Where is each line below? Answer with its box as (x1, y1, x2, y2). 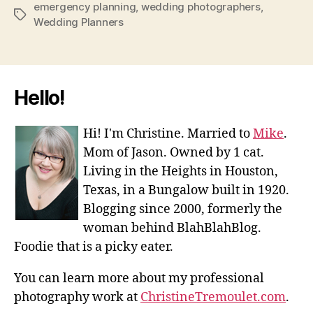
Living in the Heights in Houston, (83, 163, 278, 180)
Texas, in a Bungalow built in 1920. (83, 182, 289, 198)
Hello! (14, 85, 65, 110)
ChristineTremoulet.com (140, 289, 286, 305)
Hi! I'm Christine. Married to (83, 125, 253, 142)
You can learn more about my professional (14, 270, 264, 286)
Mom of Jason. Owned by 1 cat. (83, 144, 264, 161)
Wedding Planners (34, 15, 124, 29)
